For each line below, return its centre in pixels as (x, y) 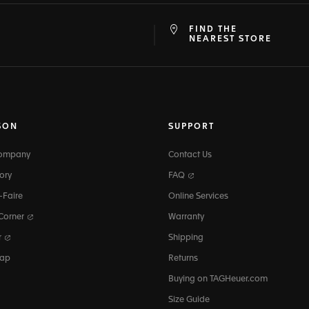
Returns (183, 259)
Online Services (198, 197)
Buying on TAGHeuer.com (218, 280)
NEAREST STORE (230, 40)
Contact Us (190, 156)
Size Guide (189, 300)
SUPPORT (191, 127)
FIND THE (213, 30)
